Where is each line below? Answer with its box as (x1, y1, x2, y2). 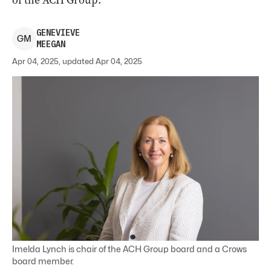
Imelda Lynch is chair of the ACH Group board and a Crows (12, 243, 247, 254)
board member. (12, 255, 74, 266)
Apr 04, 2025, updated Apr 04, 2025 (12, 56, 142, 66)
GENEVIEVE (36, 27, 80, 38)
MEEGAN (36, 39, 65, 50)
